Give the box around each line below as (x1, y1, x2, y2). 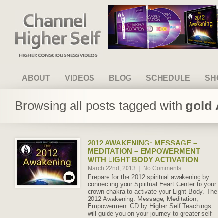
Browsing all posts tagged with (15, 98, 185, 113)
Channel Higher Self (15, 10, 78, 18)
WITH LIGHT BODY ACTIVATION (88, 155, 199, 163)
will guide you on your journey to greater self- (88, 210, 214, 217)
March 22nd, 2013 (88, 165, 137, 172)
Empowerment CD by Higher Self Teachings (88, 202, 211, 210)
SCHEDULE (146, 74, 190, 82)
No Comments (143, 165, 181, 172)
